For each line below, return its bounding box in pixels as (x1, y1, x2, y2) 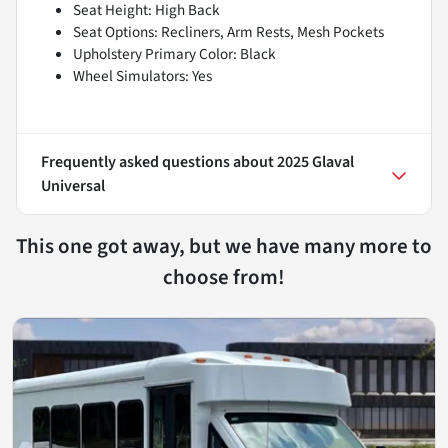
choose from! (163, 261, 285, 292)
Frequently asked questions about (41, 150, 277, 173)
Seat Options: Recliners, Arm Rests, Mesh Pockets (73, 20, 384, 43)
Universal (41, 174, 105, 197)
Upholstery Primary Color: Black (73, 42, 276, 65)
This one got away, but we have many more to (16, 230, 432, 261)
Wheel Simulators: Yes (73, 64, 212, 87)
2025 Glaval (277, 150, 354, 173)
